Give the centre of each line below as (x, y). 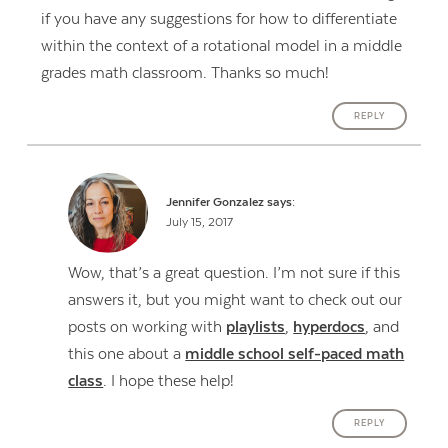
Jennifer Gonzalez (214, 202)
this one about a (127, 353)
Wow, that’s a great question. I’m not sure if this (234, 272)
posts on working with (147, 326)
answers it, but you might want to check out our (235, 299)
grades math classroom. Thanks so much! (184, 73)
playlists (256, 326)
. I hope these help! (169, 380)
